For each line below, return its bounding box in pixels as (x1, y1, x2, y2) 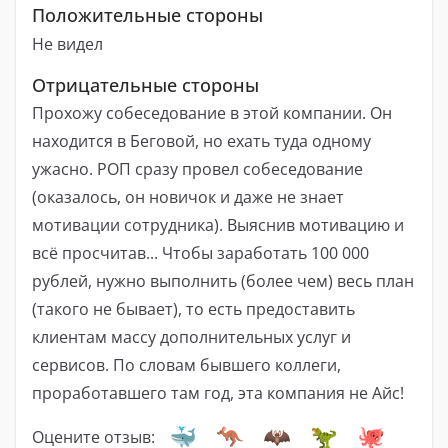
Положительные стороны (32, 2, 263, 27)
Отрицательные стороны (32, 72, 259, 97)
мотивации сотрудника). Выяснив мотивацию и (32, 214, 404, 237)
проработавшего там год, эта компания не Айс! (32, 382, 404, 405)
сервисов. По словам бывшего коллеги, (32, 354, 341, 377)
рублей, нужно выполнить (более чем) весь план (32, 270, 414, 293)
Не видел (32, 32, 103, 55)
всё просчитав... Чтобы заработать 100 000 (32, 242, 369, 265)
